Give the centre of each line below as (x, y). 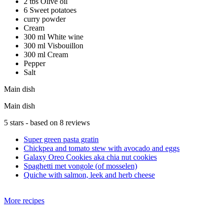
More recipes (24, 200)
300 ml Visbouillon (54, 45)
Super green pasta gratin (61, 139)
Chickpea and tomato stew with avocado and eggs (102, 148)
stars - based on (34, 122)
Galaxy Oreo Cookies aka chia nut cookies (90, 157)
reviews (77, 122)
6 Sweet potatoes (50, 10)
